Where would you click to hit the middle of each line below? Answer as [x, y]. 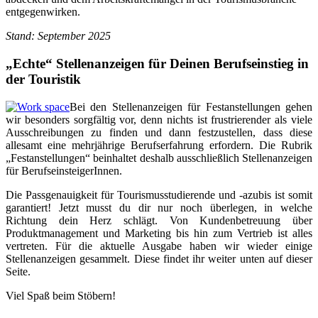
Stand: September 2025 [58, 36]
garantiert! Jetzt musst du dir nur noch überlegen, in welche [159, 207]
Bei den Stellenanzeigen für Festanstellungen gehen [191, 106]
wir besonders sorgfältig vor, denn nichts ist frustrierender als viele [159, 119]
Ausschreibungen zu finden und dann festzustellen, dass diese [159, 132]
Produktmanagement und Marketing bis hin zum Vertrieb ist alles [159, 233]
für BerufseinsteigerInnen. [64, 170]
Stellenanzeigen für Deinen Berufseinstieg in [181, 64]
